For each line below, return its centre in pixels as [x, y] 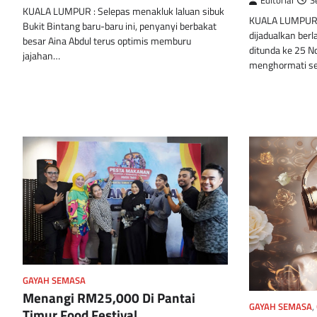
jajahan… [41, 56]
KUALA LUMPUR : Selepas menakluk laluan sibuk [123, 12]
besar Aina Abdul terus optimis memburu [107, 41]
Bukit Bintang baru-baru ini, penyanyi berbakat [120, 27]
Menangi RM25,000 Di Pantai [109, 298]
